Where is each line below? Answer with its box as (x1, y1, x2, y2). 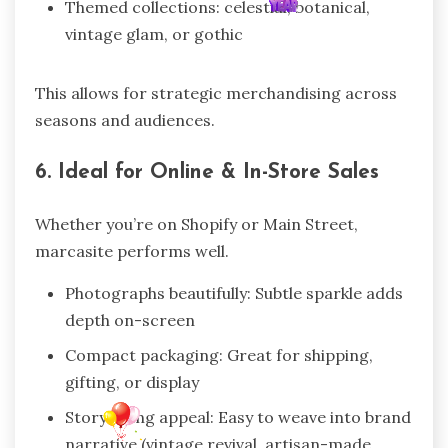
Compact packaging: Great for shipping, (65, 344, 373, 365)
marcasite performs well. (35, 240, 229, 261)
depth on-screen (65, 309, 195, 330)
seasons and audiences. (35, 110, 215, 131)
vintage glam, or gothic (65, 24, 243, 45)
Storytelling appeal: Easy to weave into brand (65, 406, 411, 427)
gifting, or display (65, 371, 199, 392)
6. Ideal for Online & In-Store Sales (35, 162, 379, 184)
